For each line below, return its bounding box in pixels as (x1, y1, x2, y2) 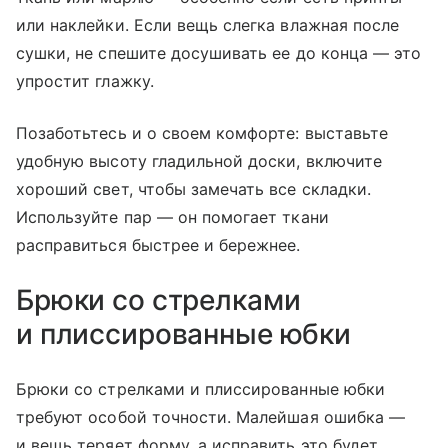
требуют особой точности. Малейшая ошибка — (16, 406, 406, 427)
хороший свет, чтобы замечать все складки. (16, 178, 371, 199)
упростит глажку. (16, 70, 154, 91)
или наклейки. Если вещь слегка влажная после (16, 14, 400, 35)
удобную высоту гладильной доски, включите (16, 150, 382, 171)
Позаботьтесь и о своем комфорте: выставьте (16, 122, 389, 143)
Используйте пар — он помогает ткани (16, 206, 329, 227)
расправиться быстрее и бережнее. (16, 234, 301, 255)
